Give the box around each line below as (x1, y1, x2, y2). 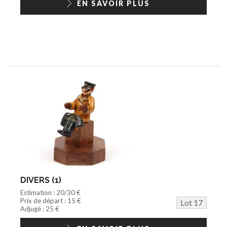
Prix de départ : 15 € (20, 196, 81, 205)
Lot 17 (180, 197, 203, 207)
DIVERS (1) (20, 175, 61, 185)
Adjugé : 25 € (20, 204, 59, 213)
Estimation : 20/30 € (20, 188, 81, 197)
